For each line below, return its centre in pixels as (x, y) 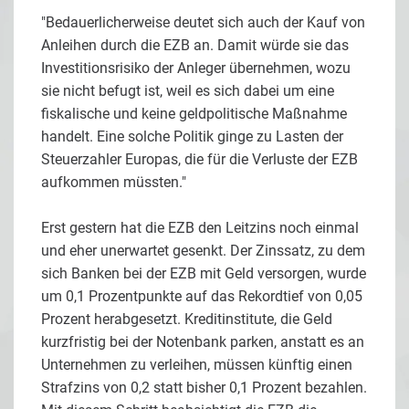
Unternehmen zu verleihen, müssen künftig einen (197, 364)
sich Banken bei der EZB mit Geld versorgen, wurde (204, 273)
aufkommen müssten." (117, 182)
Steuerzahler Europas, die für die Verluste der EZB (199, 159)
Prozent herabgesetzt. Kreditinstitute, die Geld (187, 319)
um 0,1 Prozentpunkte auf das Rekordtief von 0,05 (202, 296)
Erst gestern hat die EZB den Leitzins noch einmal (200, 227)
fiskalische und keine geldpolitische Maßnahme (194, 113)
